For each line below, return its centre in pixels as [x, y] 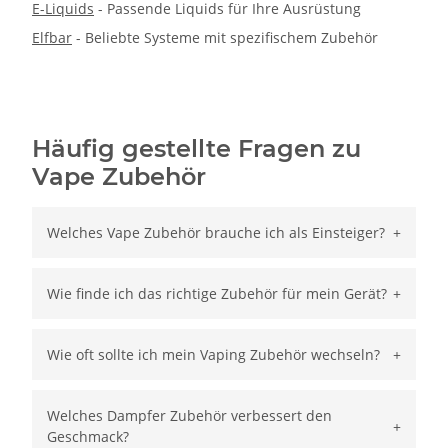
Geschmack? [88, 436]
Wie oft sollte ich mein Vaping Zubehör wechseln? [213, 354]
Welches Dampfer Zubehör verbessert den [189, 415]
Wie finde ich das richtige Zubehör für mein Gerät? [217, 293]
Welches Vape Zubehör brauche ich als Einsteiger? [216, 232]
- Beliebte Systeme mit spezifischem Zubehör [225, 37]
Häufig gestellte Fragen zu [196, 148]
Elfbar [52, 37]
